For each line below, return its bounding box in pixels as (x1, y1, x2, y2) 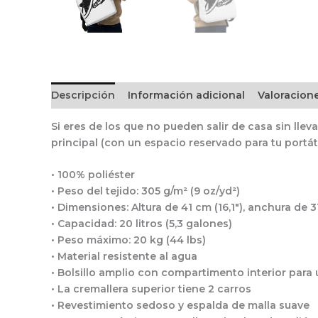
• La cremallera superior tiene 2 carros (51, 282, 251, 295)
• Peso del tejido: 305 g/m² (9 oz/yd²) (51, 184, 240, 197)
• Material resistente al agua (51, 249, 197, 263)
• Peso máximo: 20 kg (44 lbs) (51, 233, 206, 246)
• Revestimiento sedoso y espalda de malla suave (51, 298, 309, 312)
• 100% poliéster (51, 168, 135, 181)
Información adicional (128, 88, 245, 102)
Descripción (51, 88, 115, 102)
